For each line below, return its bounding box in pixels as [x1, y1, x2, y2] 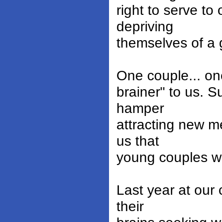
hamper [116, 100, 164, 116]
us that [116, 133, 159, 149]
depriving [116, 18, 173, 35]
